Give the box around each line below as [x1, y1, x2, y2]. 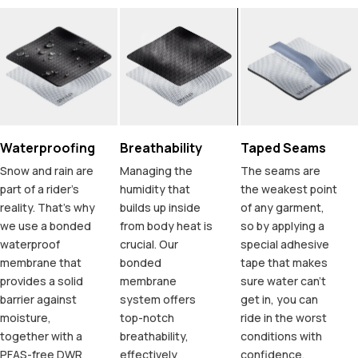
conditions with [240, 328, 322, 344]
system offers [120, 292, 197, 308]
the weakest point [240, 181, 337, 197]
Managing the [120, 163, 193, 179]
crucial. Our [120, 237, 179, 253]
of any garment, [240, 200, 324, 216]
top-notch [120, 310, 175, 326]
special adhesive [240, 237, 329, 253]
